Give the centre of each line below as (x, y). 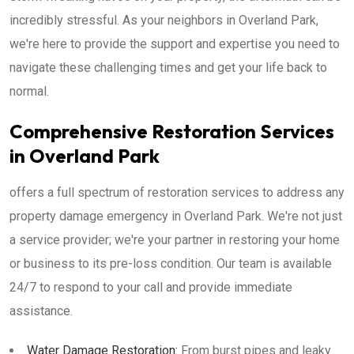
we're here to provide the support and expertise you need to (175, 44)
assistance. (41, 311)
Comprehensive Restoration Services (172, 131)
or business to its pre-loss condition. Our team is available (171, 264)
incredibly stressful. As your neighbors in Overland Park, (164, 20)
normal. (29, 91)
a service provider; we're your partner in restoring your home (175, 240)
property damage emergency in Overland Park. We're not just (176, 216)
